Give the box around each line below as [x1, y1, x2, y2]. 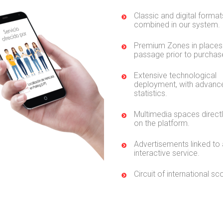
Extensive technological [134, 71, 217, 80]
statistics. [134, 89, 167, 98]
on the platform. [134, 118, 190, 128]
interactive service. [134, 148, 200, 158]
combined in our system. [134, 20, 220, 29]
